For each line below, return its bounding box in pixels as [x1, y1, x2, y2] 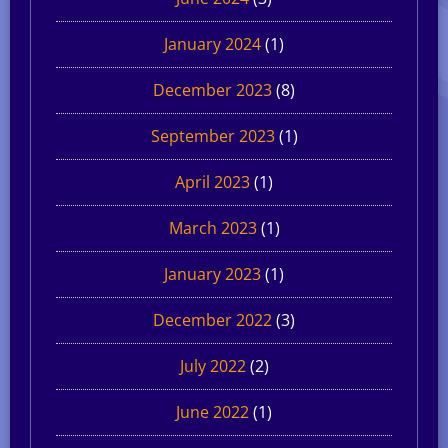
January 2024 [164, 32, 261, 55]
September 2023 [150, 124, 275, 147]
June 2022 [176, 400, 249, 423]
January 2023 [164, 262, 261, 285]
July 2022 [179, 354, 246, 377]
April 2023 [175, 170, 250, 193]
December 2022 [153, 308, 272, 331]
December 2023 [153, 78, 272, 101]
